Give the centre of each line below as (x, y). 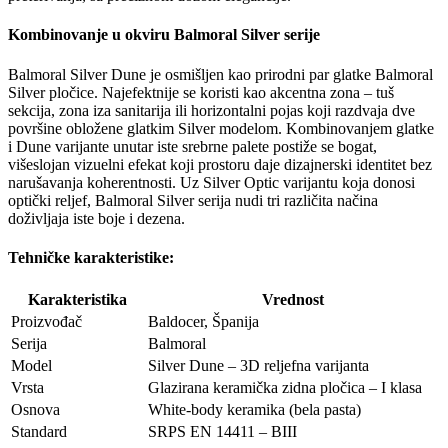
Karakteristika (77, 300)
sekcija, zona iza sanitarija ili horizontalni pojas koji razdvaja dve (211, 110)
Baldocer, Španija (203, 322)
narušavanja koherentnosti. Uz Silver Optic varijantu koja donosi (211, 182)
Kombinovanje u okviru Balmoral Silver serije (164, 35)
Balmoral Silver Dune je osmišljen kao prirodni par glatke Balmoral (220, 74)
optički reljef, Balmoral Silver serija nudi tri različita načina (193, 200)
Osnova (35, 410)
